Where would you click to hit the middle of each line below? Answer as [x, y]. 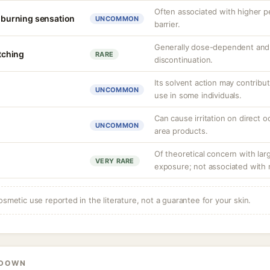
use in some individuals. [198, 95]
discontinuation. [184, 60]
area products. [181, 131]
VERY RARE [115, 161]
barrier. [167, 24]
